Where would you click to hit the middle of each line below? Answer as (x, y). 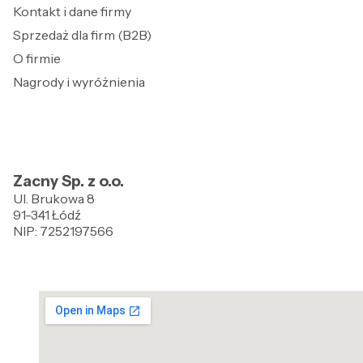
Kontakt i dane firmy (72, 11)
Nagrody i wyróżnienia (79, 81)
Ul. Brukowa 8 (54, 198)
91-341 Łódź (47, 214)
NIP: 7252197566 (63, 231)
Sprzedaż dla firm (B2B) (82, 34)
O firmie (37, 58)
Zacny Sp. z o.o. (68, 181)
